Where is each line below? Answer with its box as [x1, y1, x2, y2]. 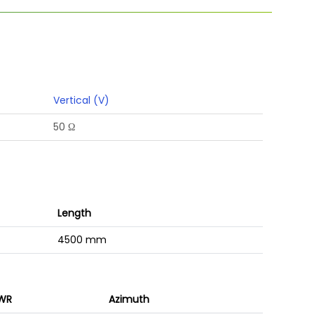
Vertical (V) [53, 93, 109, 108]
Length [57, 205, 91, 220]
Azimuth [108, 292, 149, 306]
